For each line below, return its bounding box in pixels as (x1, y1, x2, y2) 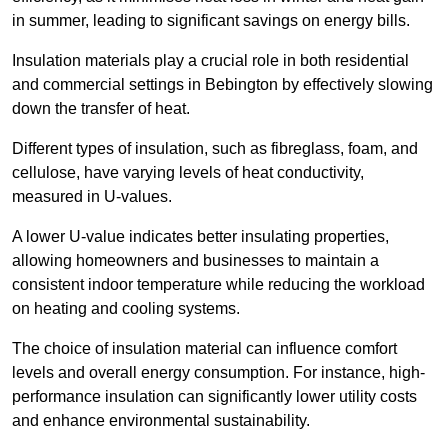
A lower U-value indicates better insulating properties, (12, 228, 389, 246)
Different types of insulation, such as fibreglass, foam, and (12, 140, 418, 158)
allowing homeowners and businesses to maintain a (12, 252, 379, 270)
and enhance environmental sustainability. (12, 412, 310, 430)
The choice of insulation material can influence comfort (12, 340, 397, 358)
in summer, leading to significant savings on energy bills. (12, 12, 410, 30)
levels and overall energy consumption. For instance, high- (12, 364, 425, 382)
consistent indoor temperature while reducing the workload (12, 276, 425, 294)
